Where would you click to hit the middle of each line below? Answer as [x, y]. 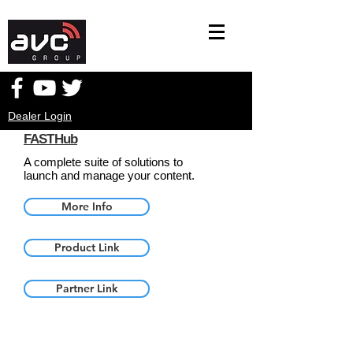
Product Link [87, 247]
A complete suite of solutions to [103, 162]
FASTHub [51, 139]
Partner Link [87, 288]
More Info [87, 206]
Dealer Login [40, 116]
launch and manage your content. [109, 175]
